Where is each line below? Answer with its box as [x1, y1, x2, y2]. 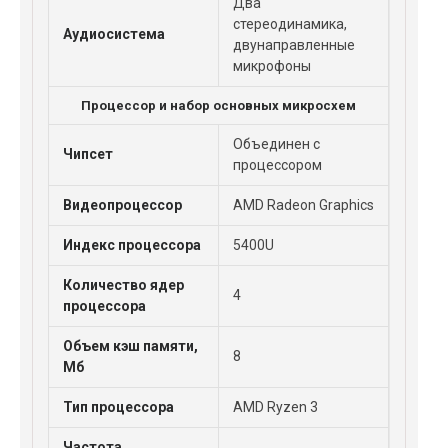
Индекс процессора [63, 237, 201, 253]
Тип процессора [63, 399, 174, 415]
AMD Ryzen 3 [233, 399, 318, 415]
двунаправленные [233, 37, 355, 53]
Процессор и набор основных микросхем [81, 98, 356, 113]
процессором [233, 157, 322, 173]
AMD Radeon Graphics [233, 197, 374, 213]
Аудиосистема [63, 26, 165, 42]
